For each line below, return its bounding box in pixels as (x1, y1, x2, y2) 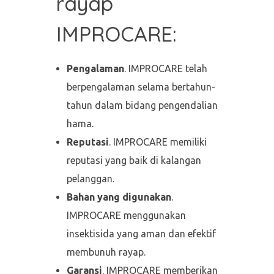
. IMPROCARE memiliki (109, 136, 207, 147)
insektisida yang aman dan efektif (67, 228, 217, 239)
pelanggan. (67, 172, 115, 184)
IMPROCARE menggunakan (67, 209, 187, 221)
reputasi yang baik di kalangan (67, 154, 202, 166)
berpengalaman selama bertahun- (67, 81, 216, 92)
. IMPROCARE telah (124, 62, 208, 74)
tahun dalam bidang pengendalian (67, 99, 218, 111)
